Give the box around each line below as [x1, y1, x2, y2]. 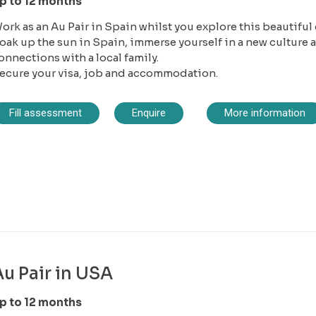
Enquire [132, 106, 166, 119]
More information [224, 106, 305, 119]
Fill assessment [8, 106, 82, 119]
